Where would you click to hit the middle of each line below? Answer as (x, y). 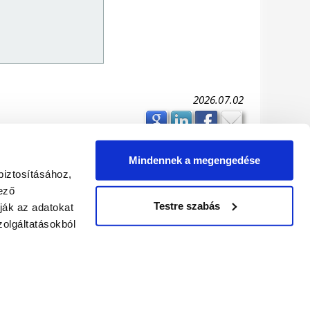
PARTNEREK (69, 167)
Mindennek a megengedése (194, 160)
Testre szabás (186, 206)
